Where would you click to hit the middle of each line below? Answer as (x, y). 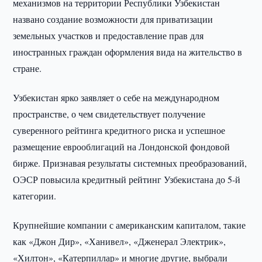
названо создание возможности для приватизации (113, 19)
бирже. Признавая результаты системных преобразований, (130, 163)
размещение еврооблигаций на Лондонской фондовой (122, 146)
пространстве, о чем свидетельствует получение (109, 114)
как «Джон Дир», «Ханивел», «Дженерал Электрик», (120, 241)
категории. (35, 196)
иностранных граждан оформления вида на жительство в (128, 52)
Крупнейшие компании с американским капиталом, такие (130, 225)
